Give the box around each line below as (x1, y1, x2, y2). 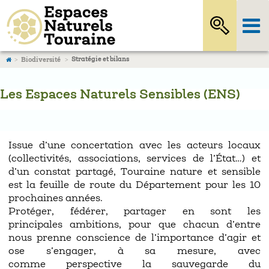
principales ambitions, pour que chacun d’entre (8, 220, 261, 229)
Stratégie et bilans (71, 56, 129, 62)
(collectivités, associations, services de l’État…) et (8, 154, 261, 163)
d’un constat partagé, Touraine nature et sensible (8, 168, 261, 177)
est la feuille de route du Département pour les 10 (8, 181, 261, 190)
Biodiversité (21, 57, 61, 63)
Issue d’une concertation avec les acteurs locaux (8, 141, 261, 150)
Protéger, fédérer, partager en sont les (8, 207, 261, 216)
